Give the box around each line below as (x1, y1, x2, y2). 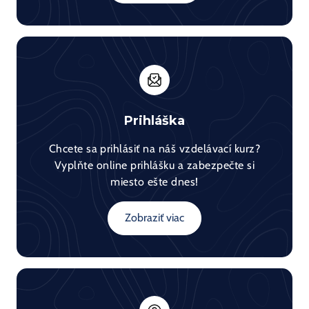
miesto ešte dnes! (110, 176, 199, 188)
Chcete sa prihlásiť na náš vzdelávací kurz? (48, 143, 261, 154)
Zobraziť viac (125, 212, 184, 223)
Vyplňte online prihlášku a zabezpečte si (54, 159, 255, 171)
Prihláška (124, 112, 185, 128)
